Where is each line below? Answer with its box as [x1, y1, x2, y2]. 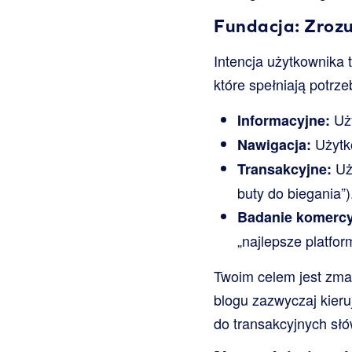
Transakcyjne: [237, 158, 332, 179]
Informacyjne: [237, 109, 330, 130]
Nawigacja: [237, 134, 311, 155]
